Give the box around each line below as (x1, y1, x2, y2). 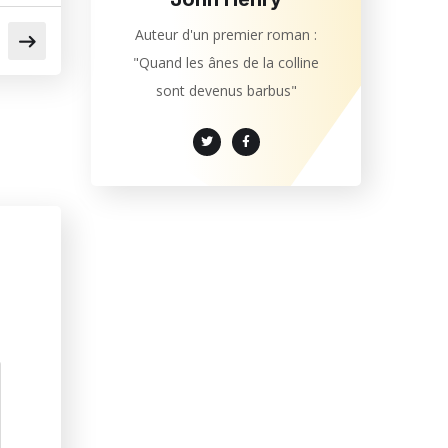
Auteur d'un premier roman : (135, 25, 317, 45)
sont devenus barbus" (155, 81, 297, 101)
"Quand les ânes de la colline (133, 53, 319, 73)
